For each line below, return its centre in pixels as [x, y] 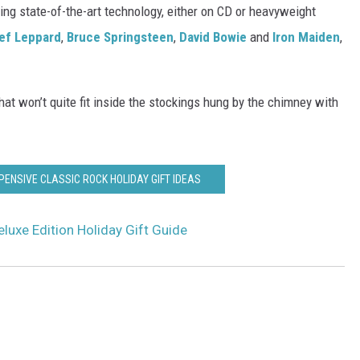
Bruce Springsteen [120, 37]
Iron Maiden [306, 37]
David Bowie [213, 37]
